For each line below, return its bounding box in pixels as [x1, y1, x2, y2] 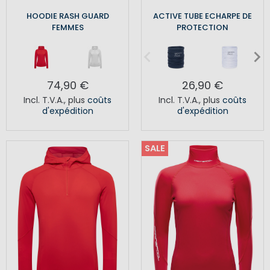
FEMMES [51, 22, 84, 34]
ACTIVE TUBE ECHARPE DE [153, 10, 252, 22]
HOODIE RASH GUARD [26, 10, 109, 22]
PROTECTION [177, 22, 228, 34]
